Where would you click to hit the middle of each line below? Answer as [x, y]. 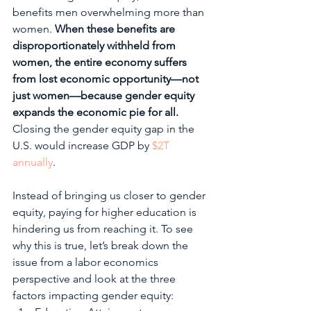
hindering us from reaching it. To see [104, 229]
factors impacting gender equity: [93, 295]
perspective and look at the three [95, 279]
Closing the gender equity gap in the [105, 129]
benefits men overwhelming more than [110, 12]
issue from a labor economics [87, 262]
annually [33, 162]
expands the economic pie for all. [95, 112]
